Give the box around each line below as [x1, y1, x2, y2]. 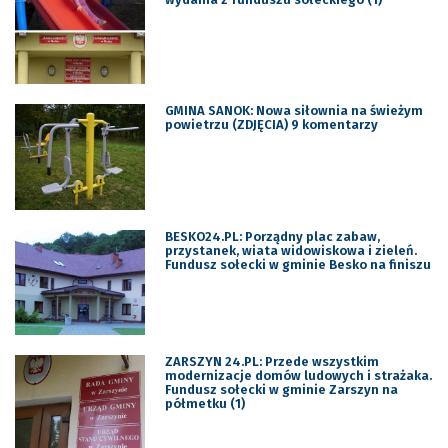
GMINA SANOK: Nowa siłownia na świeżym [164, 103, 423, 119]
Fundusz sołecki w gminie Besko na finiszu [164, 256, 431, 272]
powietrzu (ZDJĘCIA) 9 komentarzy [164, 117, 378, 133]
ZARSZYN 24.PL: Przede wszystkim [164, 354, 379, 370]
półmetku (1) [164, 396, 245, 412]
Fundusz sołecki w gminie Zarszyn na [164, 382, 398, 398]
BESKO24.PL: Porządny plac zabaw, [164, 228, 380, 244]
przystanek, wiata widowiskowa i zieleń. [164, 242, 417, 258]
